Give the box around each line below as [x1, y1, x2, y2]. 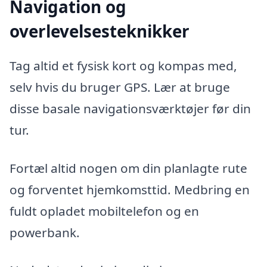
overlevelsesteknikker [10, 20, 190, 43]
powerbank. [10, 223, 80, 241]
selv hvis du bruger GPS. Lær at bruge [10, 78, 230, 95]
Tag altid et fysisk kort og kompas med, [10, 57, 237, 74]
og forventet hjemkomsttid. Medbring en [10, 181, 250, 198]
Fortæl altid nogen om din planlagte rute [10, 159, 247, 176]
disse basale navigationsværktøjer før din [10, 100, 251, 117]
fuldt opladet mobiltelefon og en [10, 202, 199, 219]
